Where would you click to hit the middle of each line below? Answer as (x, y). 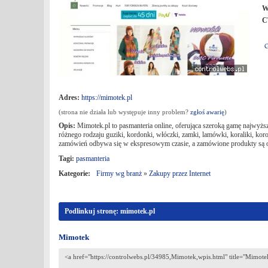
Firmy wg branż (119, 173)
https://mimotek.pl (107, 98)
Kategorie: (74, 173)
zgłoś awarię (207, 112)
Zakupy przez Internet (180, 173)
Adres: (69, 98)
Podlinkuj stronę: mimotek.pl (110, 211)
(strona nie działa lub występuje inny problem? (124, 112)
